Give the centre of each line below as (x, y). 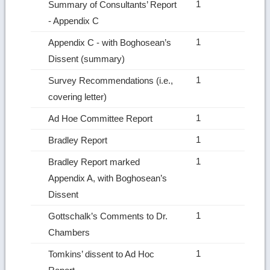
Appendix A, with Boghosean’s (108, 178)
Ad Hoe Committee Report (102, 118)
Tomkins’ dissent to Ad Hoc (102, 254)
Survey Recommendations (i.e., (111, 80)
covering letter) (79, 96)
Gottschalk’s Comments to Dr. (108, 216)
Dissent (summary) (88, 58)
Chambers (71, 232)
